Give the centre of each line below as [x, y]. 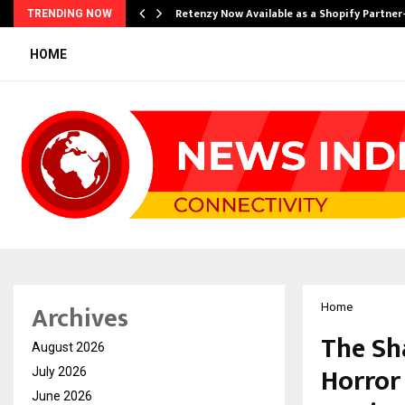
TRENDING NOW [70, 14]
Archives [80, 319]
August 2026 [68, 348]
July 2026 [59, 372]
